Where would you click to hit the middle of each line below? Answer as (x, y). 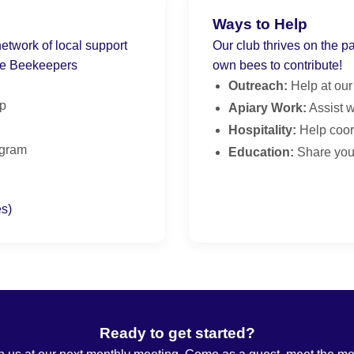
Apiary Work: (267, 108)
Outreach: (258, 86)
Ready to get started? (177, 333)
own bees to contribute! (277, 66)
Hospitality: (262, 130)
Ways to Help (260, 24)
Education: (261, 153)
